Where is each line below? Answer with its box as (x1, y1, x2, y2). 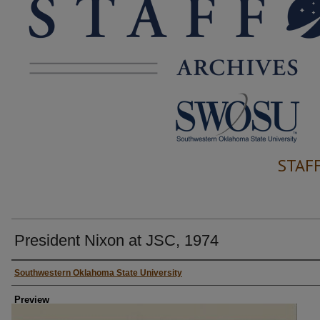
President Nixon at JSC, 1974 (14, 231, 219, 249)
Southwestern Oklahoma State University (14, 268, 182, 278)
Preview (14, 294, 49, 305)
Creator (11, 264, 57, 282)
